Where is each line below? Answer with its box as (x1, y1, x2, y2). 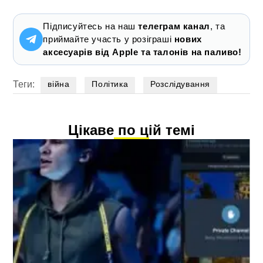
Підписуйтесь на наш (43, 21, 139, 31)
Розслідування (150, 79, 211, 89)
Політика (92, 79, 129, 89)
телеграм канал (138, 21, 210, 31)
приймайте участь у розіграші (43, 33, 174, 44)
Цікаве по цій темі (68, 122, 195, 138)
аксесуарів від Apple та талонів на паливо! (43, 46, 242, 57)
